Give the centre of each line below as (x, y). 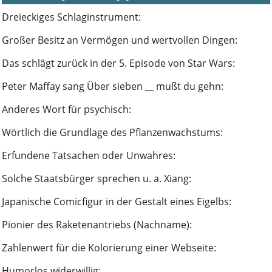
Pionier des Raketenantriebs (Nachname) (96, 225)
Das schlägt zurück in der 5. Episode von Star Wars (117, 63)
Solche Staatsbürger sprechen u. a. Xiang (95, 178)
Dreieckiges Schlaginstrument (70, 17)
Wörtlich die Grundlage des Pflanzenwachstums (111, 132)
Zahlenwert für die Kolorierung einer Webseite (108, 248)
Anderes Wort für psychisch (65, 109)
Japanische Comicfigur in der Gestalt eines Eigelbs (115, 202)
